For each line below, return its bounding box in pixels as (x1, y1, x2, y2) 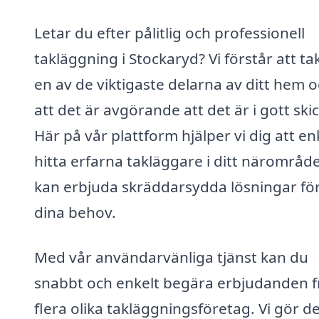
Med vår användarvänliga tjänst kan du (34, 247, 308, 268)
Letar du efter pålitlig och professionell (34, 22, 305, 43)
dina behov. (34, 202, 116, 222)
